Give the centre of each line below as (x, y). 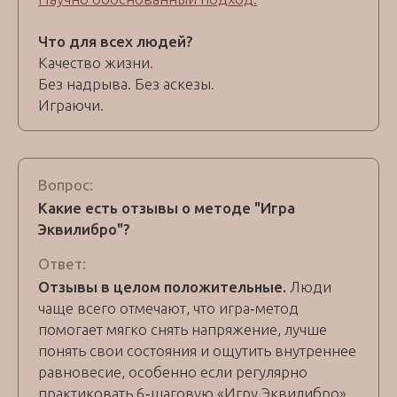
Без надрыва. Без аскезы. (126, 84)
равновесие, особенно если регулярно (173, 372)
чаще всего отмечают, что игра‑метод (168, 308)
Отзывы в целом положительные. (164, 287)
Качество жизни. (96, 63)
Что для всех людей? (116, 42)
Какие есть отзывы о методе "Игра (167, 208)
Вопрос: (66, 185)
